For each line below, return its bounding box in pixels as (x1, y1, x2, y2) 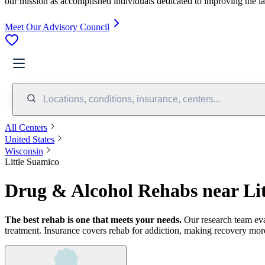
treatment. (5, 225, 41, 235)
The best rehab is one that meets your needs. (5, 214, 182, 225)
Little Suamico (5, 156, 59, 167)
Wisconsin (5, 146, 43, 156)
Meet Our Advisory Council (5, 21, 109, 32)
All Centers (5, 122, 47, 132)
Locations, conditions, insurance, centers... (43, 93, 221, 104)
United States (5, 134, 54, 144)
